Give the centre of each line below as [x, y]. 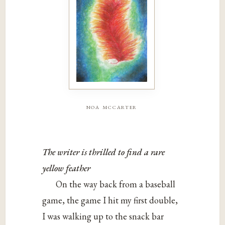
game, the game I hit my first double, [110, 200]
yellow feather [67, 168]
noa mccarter [111, 107]
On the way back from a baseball [116, 184]
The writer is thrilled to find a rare [104, 152]
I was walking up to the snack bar [103, 216]
